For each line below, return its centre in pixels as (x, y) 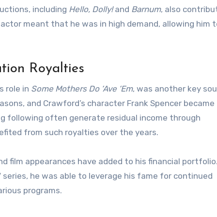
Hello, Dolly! (91, 9)
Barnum (146, 9)
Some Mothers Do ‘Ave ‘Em (82, 89)
